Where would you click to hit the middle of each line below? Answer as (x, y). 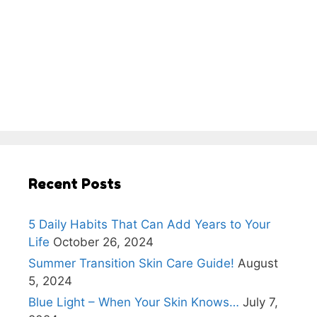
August (258, 264)
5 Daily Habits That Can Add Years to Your (149, 225)
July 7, (260, 302)
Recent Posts (75, 184)
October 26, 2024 (103, 242)
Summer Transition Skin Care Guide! (131, 264)
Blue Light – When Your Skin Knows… (134, 302)
